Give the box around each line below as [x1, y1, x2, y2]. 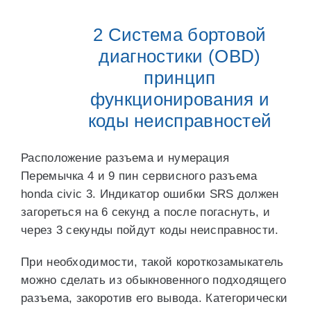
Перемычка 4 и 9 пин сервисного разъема [21, 169, 258, 183]
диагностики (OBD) [99, 46, 261, 67]
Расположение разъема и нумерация [21, 151, 230, 165]
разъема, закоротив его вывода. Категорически [21, 292, 288, 305]
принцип [144, 67, 216, 88]
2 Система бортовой [93, 24, 267, 45]
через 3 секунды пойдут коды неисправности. [21, 224, 279, 237]
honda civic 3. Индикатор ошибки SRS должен [21, 187, 279, 201]
